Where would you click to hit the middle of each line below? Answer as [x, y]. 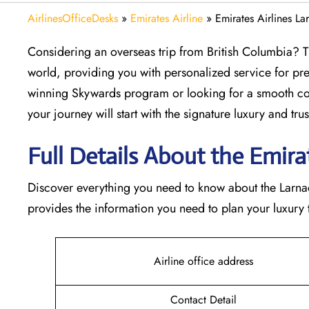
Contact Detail [203, 299]
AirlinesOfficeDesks [73, 18]
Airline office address [203, 261]
